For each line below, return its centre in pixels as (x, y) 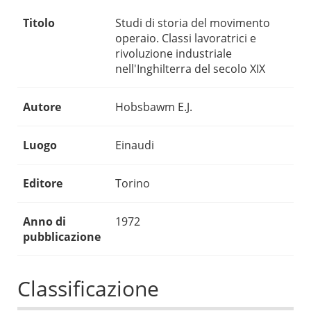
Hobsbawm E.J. (154, 107)
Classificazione (88, 289)
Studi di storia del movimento (193, 23)
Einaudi (135, 145)
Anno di (44, 222)
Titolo (39, 23)
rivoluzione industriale (174, 54)
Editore (43, 184)
